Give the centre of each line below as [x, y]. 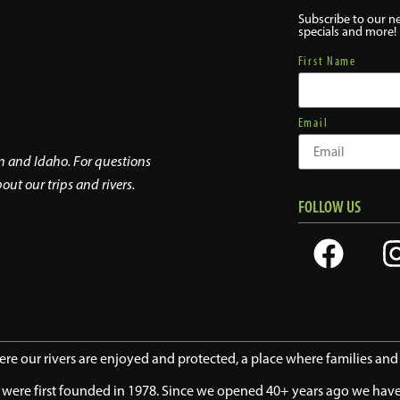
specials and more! [347, 32]
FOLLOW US [329, 207]
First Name [327, 62]
